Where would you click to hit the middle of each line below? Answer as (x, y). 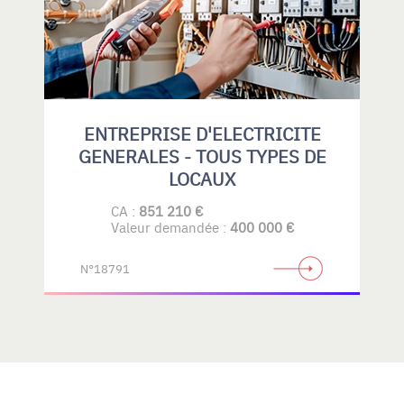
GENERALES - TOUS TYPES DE (202, 155)
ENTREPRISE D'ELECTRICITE (202, 133)
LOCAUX (202, 178)
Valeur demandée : (170, 226)
